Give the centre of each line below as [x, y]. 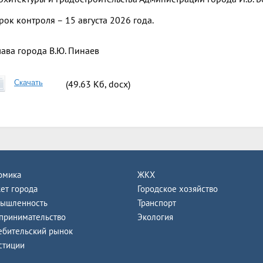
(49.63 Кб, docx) [98, 84]
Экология [155, 217]
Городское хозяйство [178, 188]
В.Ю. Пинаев [73, 50]
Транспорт [157, 203]
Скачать [28, 82]
